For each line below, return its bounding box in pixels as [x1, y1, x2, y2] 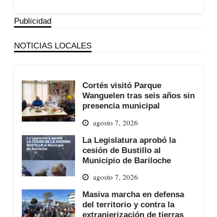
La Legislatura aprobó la [82, 135, 176, 144]
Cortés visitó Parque [82, 81, 161, 90]
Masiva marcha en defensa [82, 190, 184, 199]
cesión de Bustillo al [82, 145, 161, 155]
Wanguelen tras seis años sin [82, 91, 195, 100]
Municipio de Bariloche [82, 155, 171, 165]
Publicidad [14, 16, 51, 26]
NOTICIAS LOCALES [14, 41, 92, 50]
